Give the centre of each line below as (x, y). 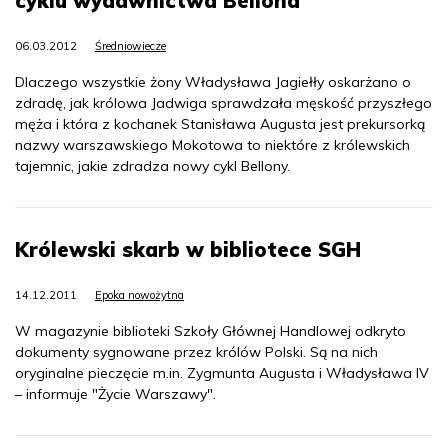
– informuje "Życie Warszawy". (115, 393)
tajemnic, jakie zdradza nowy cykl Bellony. (152, 165)
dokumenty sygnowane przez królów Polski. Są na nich (196, 351)
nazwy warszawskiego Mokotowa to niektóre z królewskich (212, 144)
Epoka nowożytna (139, 294)
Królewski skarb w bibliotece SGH (188, 249)
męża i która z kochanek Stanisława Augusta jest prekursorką (220, 123)
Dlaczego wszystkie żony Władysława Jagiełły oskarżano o (213, 81)
